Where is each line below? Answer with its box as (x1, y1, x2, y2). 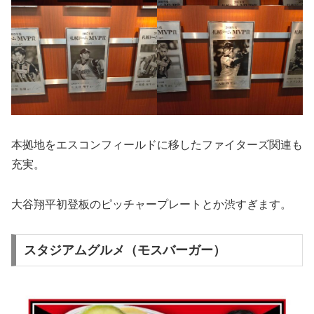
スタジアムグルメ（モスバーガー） (23, 243, 226, 258)
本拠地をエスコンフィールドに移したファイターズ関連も (11, 138, 303, 151)
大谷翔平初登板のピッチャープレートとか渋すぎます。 (11, 198, 292, 210)
